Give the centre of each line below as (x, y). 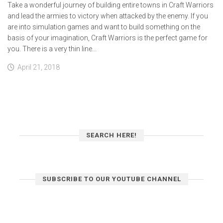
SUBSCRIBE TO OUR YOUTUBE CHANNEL (111, 179)
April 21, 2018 (39, 67)
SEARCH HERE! (111, 135)
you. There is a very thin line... (52, 49)
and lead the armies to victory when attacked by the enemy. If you (108, 16)
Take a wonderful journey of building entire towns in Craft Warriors (111, 5)
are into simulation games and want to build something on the (104, 27)
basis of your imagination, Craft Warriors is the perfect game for (108, 38)
